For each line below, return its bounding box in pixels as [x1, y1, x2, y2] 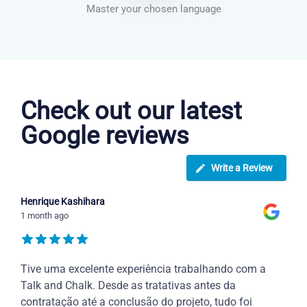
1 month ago [21, 210, 69, 221]
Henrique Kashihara [21, 196, 105, 208]
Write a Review [211, 162, 273, 174]
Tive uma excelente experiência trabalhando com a [21, 262, 266, 276]
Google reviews [21, 121, 189, 151]
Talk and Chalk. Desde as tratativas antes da [21, 279, 236, 293]
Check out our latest [21, 97, 242, 126]
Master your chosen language [86, 3, 221, 16]
